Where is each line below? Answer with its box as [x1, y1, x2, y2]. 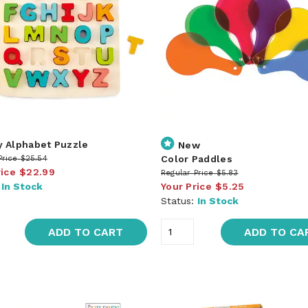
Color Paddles [160, 153, 232, 164]
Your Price [160, 180, 212, 192]
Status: [160, 195, 197, 206]
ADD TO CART [48, 225, 124, 239]
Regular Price [160, 168, 214, 177]
